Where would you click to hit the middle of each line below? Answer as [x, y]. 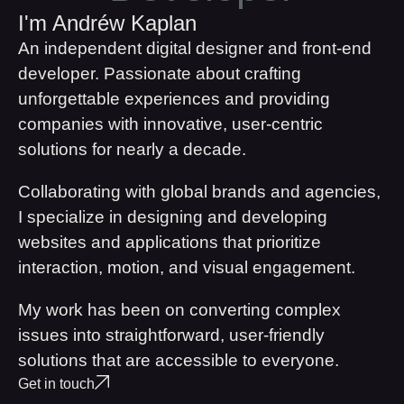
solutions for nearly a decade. [132, 150]
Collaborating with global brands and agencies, [199, 192]
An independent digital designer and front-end [195, 49]
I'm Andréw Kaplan [107, 23]
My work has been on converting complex [179, 310]
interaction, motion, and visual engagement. [187, 268]
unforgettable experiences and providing [174, 99]
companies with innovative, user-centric [170, 124]
